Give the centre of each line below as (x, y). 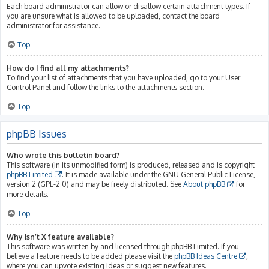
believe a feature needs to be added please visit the (90, 256)
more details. (28, 194)
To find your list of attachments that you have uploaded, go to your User (123, 77)
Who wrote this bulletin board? (63, 155)
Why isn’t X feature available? (60, 237)
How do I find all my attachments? (68, 68)
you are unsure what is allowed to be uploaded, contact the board (113, 16)
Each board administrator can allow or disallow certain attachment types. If (128, 6)
